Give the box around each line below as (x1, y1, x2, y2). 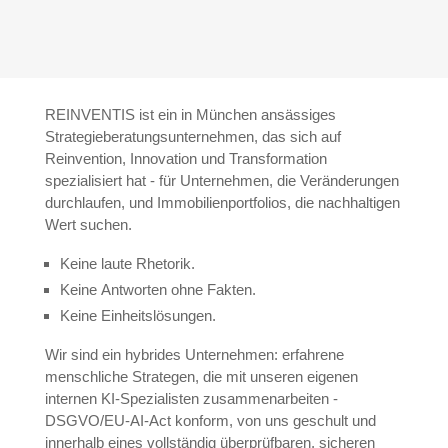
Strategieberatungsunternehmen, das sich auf (44, 128, 341, 146)
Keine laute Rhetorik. (59, 255, 195, 273)
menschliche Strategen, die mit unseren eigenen (44, 368, 358, 386)
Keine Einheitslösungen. (59, 307, 216, 325)
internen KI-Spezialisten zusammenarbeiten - (44, 390, 338, 408)
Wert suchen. (44, 216, 132, 234)
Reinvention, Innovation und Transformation (44, 150, 327, 168)
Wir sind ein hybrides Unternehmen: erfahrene (44, 346, 344, 364)
